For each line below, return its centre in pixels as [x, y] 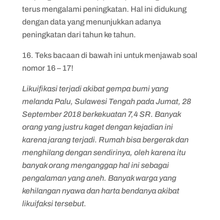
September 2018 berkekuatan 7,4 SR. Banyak [101, 114]
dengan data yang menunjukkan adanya [91, 22]
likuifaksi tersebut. [54, 204]
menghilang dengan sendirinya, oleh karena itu [104, 152]
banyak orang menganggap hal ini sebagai [95, 165]
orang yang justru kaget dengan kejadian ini [97, 127]
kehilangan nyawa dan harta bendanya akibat [100, 191]
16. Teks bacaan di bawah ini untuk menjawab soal [110, 55]
